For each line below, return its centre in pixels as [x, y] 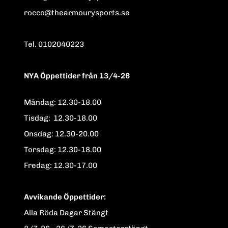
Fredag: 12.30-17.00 [61, 165]
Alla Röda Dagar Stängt [66, 212]
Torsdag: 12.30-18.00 [63, 149]
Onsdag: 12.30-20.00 [61, 134]
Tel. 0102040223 [73, 44]
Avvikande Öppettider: [65, 197]
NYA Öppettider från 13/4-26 [77, 76]
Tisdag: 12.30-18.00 [61, 118]
